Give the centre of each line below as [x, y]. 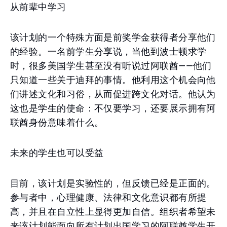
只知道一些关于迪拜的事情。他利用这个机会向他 [113, 80]
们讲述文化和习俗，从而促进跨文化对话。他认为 [113, 94]
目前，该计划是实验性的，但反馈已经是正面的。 [113, 183]
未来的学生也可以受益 [57, 153]
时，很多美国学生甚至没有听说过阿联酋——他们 [111, 66]
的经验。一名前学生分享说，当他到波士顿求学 [108, 51]
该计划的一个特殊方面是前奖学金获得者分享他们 [113, 37]
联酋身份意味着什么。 [57, 122]
